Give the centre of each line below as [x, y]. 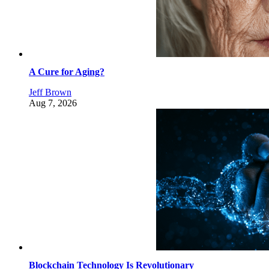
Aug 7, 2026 [53, 103]
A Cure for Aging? [67, 72]
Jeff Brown [50, 92]
